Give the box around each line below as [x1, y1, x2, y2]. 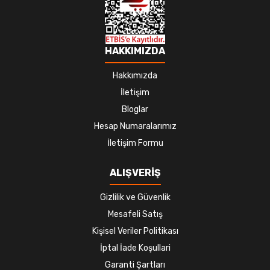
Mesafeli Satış [107, 209, 163, 219]
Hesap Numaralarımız [93, 121, 177, 131]
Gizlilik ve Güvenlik [99, 192, 171, 202]
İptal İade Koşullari [99, 242, 171, 253]
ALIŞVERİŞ [109, 166, 161, 178]
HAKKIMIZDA [105, 45, 165, 57]
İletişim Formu [107, 137, 163, 148]
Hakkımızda [113, 70, 157, 81]
